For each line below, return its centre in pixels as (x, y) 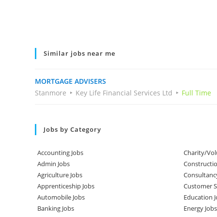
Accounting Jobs (60, 153)
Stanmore (51, 93)
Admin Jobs (54, 164)
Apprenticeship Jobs (66, 186)
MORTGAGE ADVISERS (70, 81)
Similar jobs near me (79, 53)
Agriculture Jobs (60, 175)
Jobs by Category (72, 129)
